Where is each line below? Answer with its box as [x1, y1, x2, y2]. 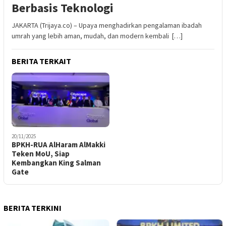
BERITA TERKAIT [12, 55, 71, 66]
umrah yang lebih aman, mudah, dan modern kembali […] [12, 31, 183, 40]
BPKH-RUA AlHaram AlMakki [12, 140, 105, 150]
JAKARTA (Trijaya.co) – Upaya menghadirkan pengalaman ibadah [12, 20, 202, 30]
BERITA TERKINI [4, 203, 62, 213]
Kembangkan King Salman [12, 158, 101, 168]
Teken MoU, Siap [12, 149, 70, 159]
